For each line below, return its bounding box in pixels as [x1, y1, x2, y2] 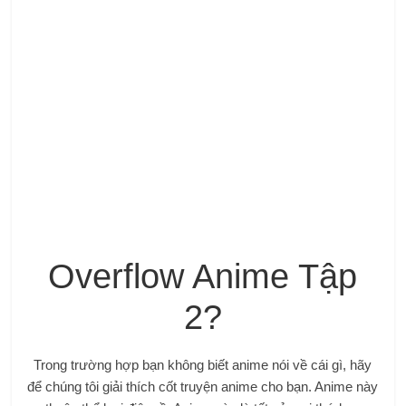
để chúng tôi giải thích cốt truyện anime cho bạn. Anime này [27, 379, 379, 395]
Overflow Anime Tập [48, 257, 358, 296]
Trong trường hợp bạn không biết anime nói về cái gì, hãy [34, 357, 372, 373]
